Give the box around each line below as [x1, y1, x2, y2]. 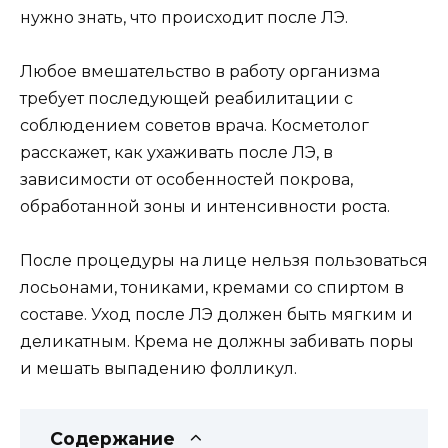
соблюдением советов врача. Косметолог [20, 115, 369, 135]
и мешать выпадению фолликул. [20, 358, 297, 378]
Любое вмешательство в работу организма [20, 61, 380, 81]
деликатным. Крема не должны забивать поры [20, 331, 414, 351]
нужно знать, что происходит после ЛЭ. [20, 7, 348, 27]
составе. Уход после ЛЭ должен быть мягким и [20, 304, 413, 324]
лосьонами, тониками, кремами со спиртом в [20, 277, 404, 297]
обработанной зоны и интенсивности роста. [20, 196, 390, 216]
